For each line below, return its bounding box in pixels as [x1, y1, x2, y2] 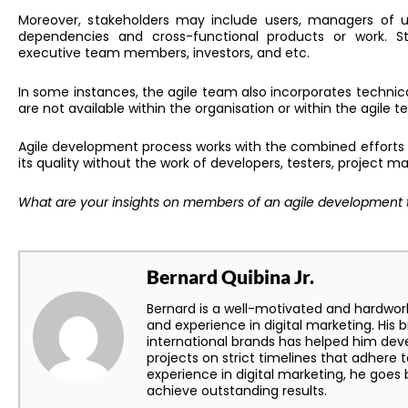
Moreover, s [18, 11, 95, 30]
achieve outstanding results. [147, 382, 327, 401]
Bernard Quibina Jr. [147, 265, 314, 289]
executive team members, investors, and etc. [18, 44, 310, 63]
